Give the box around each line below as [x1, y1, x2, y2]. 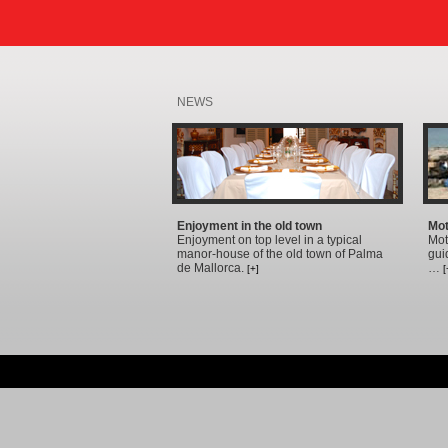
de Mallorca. [177, 261, 247, 275]
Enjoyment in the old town [177, 219, 322, 233]
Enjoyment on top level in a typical [177, 233, 362, 247]
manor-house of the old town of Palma [177, 247, 383, 261]
